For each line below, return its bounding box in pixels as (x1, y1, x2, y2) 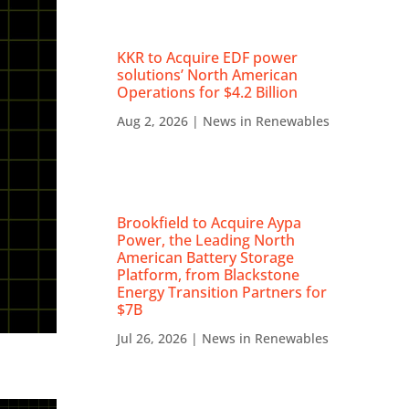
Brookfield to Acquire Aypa (117, 212, 302, 233)
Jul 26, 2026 (117, 329, 188, 347)
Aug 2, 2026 (117, 111, 189, 130)
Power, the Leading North (117, 229, 296, 250)
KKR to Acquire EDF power (117, 47, 299, 68)
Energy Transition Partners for (117, 281, 328, 302)
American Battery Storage (117, 246, 295, 267)
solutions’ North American (117, 64, 299, 85)
